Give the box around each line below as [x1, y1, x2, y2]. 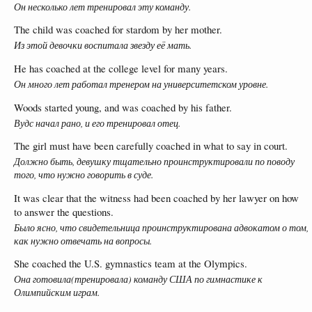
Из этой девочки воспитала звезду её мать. [14, 38, 192, 52]
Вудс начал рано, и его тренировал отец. [14, 116, 180, 130]
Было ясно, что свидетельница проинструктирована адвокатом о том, [14, 220, 309, 234]
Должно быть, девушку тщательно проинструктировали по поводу [14, 155, 295, 169]
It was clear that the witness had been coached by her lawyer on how [14, 190, 299, 205]
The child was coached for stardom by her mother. [14, 22, 222, 37]
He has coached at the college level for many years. [14, 61, 228, 76]
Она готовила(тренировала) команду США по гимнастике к [14, 272, 263, 286]
